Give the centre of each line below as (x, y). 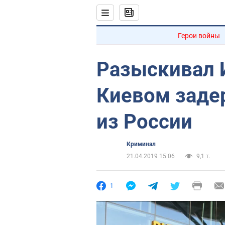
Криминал (141, 144)
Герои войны (199, 36)
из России (144, 122)
